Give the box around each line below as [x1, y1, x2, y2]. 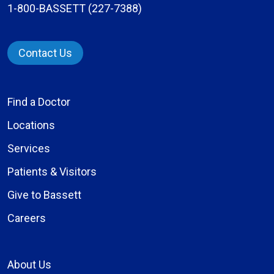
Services [7, 142, 50, 155]
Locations [7, 119, 55, 132]
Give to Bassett [7, 188, 81, 202]
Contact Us [18, 46, 72, 60]
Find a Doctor [7, 95, 70, 109]
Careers [7, 212, 46, 225]
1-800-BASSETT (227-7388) [7, 2, 142, 15]
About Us [7, 258, 51, 272]
